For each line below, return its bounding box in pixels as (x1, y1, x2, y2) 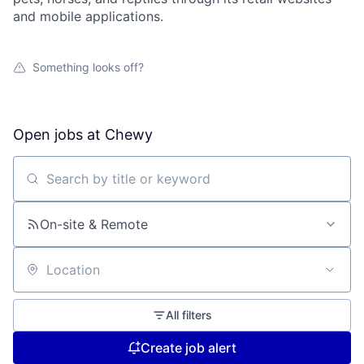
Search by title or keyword (12, 177, 176, 194)
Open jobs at (13, 126, 105, 143)
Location (12, 268, 66, 285)
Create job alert (141, 340, 236, 356)
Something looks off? (32, 60, 144, 74)
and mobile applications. (13, 8, 163, 24)
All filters (165, 308, 212, 322)
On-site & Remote (40, 216, 148, 232)
